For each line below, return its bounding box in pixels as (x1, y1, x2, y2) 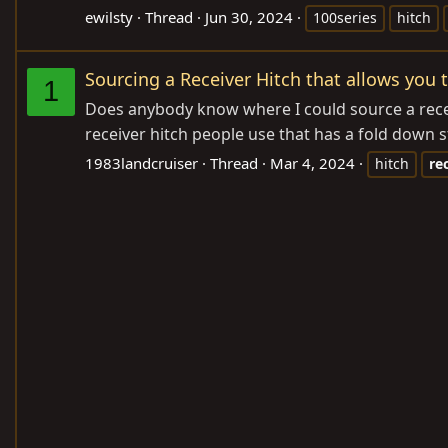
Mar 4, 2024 (270, 152, 355, 173)
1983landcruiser (85, 152, 198, 173)
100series (313, 7, 377, 27)
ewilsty (85, 6, 133, 27)
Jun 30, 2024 (205, 6, 293, 27)
